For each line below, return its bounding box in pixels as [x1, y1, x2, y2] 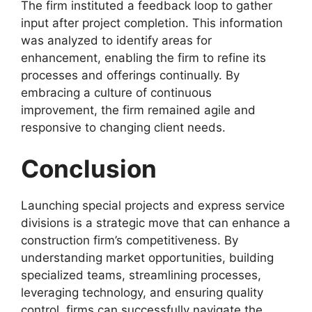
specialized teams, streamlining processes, [21, 268, 261, 282]
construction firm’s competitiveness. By [21, 233, 238, 247]
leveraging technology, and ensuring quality [21, 286, 263, 299]
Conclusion [21, 154, 157, 183]
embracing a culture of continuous [21, 85, 212, 100]
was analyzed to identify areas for [21, 33, 212, 47]
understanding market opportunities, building [21, 251, 274, 265]
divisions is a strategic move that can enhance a [21, 216, 290, 230]
